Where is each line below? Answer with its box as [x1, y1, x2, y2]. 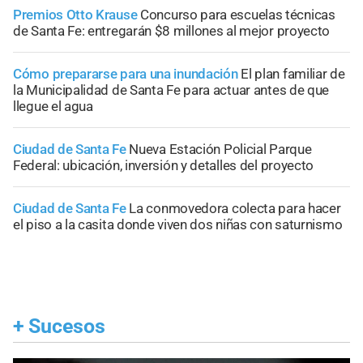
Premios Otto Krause [13, 6, 140, 23]
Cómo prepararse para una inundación [13, 66, 238, 83]
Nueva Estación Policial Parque [129, 141, 312, 158]
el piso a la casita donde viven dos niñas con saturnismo [13, 216, 343, 233]
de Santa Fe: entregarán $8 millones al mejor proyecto [13, 23, 331, 40]
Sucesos [28, 314, 105, 339]
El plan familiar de [241, 66, 345, 83]
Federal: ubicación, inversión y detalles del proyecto [13, 157, 314, 174]
